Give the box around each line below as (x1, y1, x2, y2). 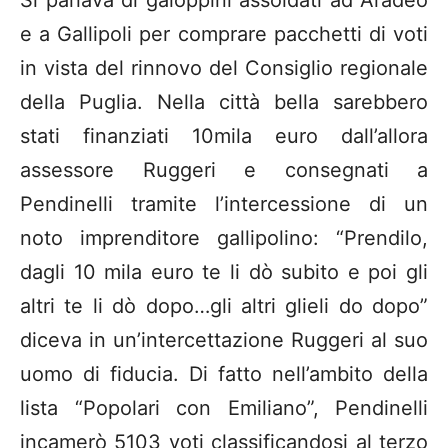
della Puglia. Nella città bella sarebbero (20, 90, 428, 115)
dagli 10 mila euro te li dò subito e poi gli (20, 260, 428, 285)
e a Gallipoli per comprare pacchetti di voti (20, 22, 428, 47)
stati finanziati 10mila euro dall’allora (20, 124, 428, 149)
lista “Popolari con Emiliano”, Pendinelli (20, 396, 428, 421)
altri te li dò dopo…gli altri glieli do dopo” (20, 294, 428, 319)
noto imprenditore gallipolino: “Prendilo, (20, 226, 428, 251)
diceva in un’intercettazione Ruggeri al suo (20, 328, 428, 353)
